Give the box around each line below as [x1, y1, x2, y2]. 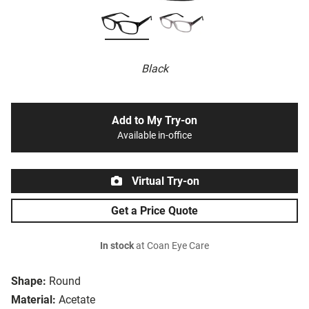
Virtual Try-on [129, 175, 199, 188]
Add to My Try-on [112, 114, 197, 128]
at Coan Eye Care [134, 240, 209, 252]
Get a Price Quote [111, 204, 198, 218]
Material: [11, 293, 56, 307]
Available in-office [117, 130, 192, 142]
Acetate [59, 293, 95, 307]
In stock [100, 240, 134, 252]
